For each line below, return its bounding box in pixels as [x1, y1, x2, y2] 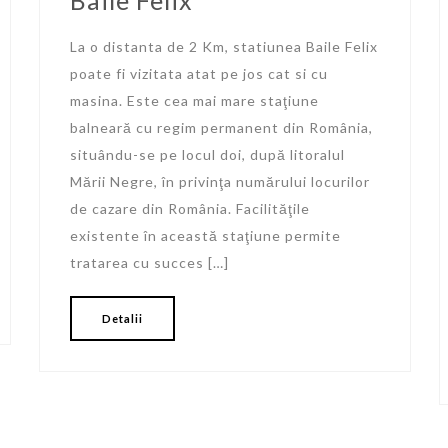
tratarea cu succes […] [69, 253, 229, 271]
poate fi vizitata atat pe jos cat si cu [69, 64, 328, 82]
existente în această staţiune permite [69, 226, 341, 244]
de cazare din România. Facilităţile [69, 199, 310, 217]
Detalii [101, 311, 143, 325]
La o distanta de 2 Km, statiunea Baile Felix [69, 37, 378, 55]
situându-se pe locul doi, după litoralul [69, 145, 345, 163]
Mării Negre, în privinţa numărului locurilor [69, 172, 370, 190]
